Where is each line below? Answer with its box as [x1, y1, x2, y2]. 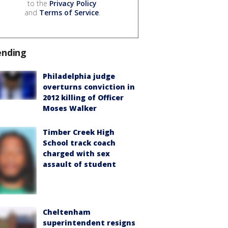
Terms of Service [39, 7, 99, 17]
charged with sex [43, 148, 110, 158]
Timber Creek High [43, 127, 115, 137]
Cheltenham [43, 207, 91, 217]
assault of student [43, 159, 116, 169]
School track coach [43, 137, 116, 148]
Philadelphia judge [43, 71, 115, 81]
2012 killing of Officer [43, 92, 124, 102]
